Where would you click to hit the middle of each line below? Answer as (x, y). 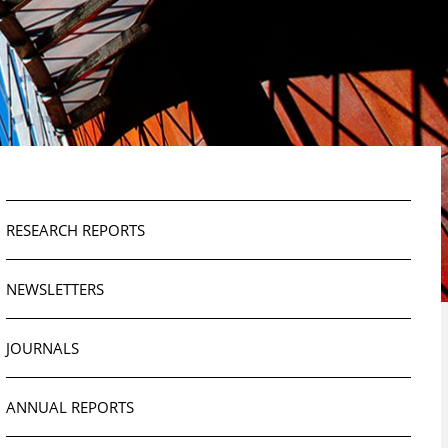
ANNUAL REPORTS (70, 407)
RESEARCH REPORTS (76, 230)
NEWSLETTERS (55, 289)
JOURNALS (43, 348)
